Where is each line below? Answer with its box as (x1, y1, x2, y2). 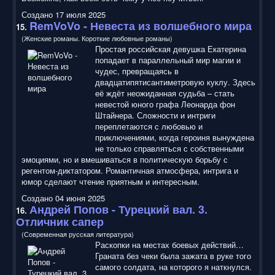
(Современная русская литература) (21, 228, 134, 239)
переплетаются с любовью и (95, 120, 203, 132)
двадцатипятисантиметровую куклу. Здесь (95, 76, 255, 88)
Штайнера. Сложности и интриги (95, 109, 215, 121)
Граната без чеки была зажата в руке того (95, 249, 251, 261)
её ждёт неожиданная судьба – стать (95, 87, 234, 99)
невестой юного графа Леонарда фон (95, 98, 235, 110)
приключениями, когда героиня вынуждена (95, 131, 254, 143)
